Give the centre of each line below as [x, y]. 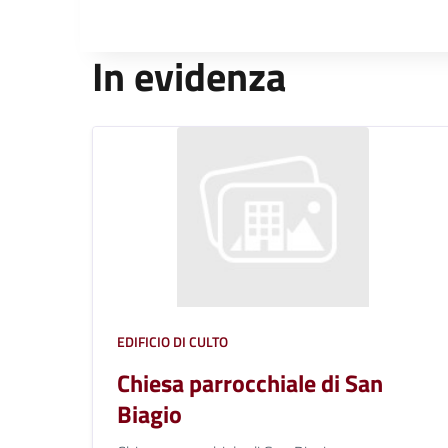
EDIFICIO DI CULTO [172, 341]
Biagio [149, 413]
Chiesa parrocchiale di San [250, 382]
